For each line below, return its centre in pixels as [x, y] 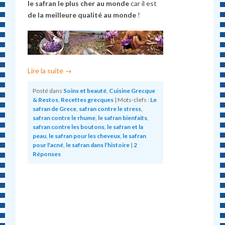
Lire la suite [46, 70]
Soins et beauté [85, 90]
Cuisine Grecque [132, 90]
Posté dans [48, 90]
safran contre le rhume [64, 118]
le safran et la [125, 127]
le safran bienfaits [123, 118]
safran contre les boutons [69, 127]
